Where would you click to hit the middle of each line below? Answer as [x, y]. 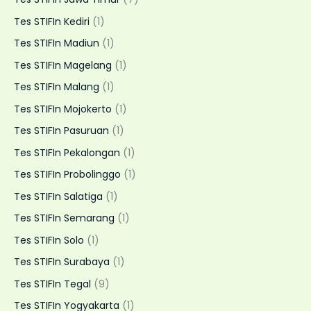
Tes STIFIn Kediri [52, 21]
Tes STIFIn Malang [57, 87]
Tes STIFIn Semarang [64, 218]
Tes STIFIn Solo [49, 240]
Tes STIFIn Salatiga [58, 196]
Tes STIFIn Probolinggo [67, 175]
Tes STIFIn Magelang [63, 65]
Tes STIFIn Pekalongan [67, 152]
